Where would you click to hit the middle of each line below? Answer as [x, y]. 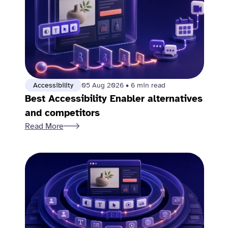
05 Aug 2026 [103, 85]
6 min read [148, 85]
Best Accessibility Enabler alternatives [113, 99]
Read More [44, 126]
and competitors [62, 113]
